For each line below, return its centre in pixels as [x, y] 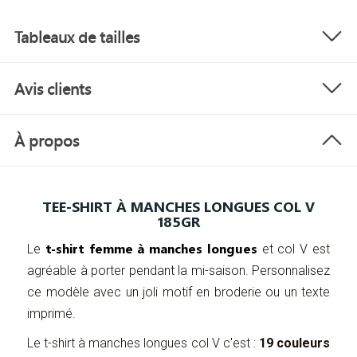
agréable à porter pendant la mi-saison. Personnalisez [178, 271]
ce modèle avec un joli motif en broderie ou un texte [178, 292]
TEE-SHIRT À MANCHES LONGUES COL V [178, 207]
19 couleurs [294, 343]
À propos [47, 141]
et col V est [294, 249]
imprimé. [51, 314]
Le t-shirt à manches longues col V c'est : [143, 343]
